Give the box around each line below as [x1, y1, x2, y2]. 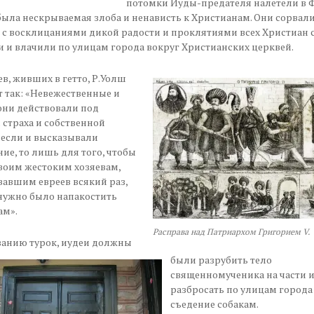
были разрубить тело [170, 252, 272, 266]
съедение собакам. [170, 296, 259, 310]
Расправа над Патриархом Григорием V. [152, 226, 310, 237]
